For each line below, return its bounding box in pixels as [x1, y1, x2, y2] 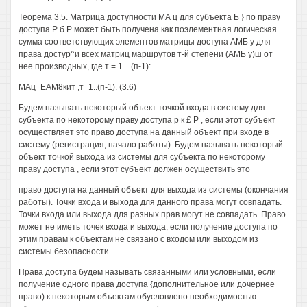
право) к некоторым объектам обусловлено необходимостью [19, 292, 256, 302]
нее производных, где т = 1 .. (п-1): [19, 62, 151, 71]
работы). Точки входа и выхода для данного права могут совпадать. [19, 197, 282, 207]
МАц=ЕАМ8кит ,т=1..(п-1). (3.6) [19, 82, 136, 92]
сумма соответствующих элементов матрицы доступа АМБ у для [19, 37, 271, 47]
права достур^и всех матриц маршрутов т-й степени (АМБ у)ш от [19, 49, 273, 59]
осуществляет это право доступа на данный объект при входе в [19, 127, 269, 137]
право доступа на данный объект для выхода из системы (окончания [19, 185, 288, 195]
